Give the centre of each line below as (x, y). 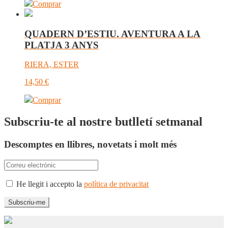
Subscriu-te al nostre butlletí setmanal (103, 122)
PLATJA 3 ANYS (62, 45)
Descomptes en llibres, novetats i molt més (90, 145)
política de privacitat (116, 184)
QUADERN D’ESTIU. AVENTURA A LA (112, 34)
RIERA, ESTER (52, 65)
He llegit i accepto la (49, 184)
